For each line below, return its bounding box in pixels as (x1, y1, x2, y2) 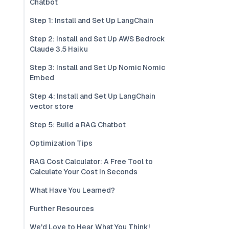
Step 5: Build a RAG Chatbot (30, 120, 126, 129)
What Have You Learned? (30, 186, 115, 195)
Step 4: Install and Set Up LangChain (30, 91, 155, 101)
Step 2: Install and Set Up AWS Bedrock (30, 34, 165, 43)
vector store (30, 102, 74, 111)
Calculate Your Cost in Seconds (30, 167, 138, 176)
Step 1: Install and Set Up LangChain (30, 16, 153, 25)
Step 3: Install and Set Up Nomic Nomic (30, 63, 165, 72)
